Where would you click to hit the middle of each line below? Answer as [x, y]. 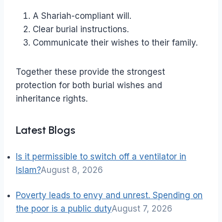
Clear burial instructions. [81, 29]
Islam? [28, 170]
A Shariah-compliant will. [82, 16]
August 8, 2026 [72, 170]
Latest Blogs [46, 130]
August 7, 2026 [142, 209]
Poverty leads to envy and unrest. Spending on [109, 195]
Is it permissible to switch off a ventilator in [101, 157]
